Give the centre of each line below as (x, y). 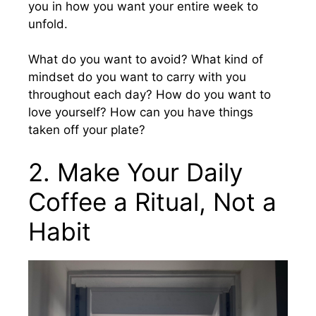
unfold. (48, 24)
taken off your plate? (87, 130)
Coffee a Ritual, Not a (152, 201)
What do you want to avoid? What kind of (146, 59)
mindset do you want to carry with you (137, 77)
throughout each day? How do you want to (150, 95)
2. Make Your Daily (135, 172)
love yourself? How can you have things (141, 112)
